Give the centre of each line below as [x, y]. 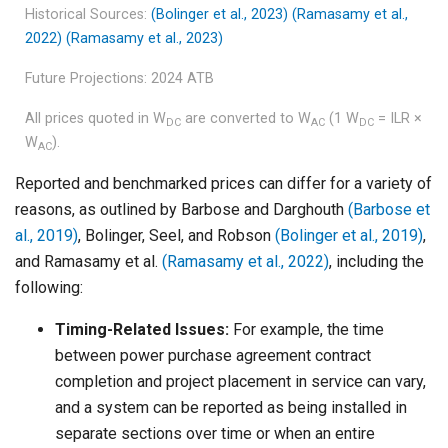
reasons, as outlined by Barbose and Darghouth [181, 210]
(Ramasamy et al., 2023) [145, 39]
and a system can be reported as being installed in [231, 408]
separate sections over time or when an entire [215, 434]
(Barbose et [389, 210]
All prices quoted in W [96, 119]
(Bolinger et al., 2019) [349, 236]
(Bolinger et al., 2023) [220, 15]
